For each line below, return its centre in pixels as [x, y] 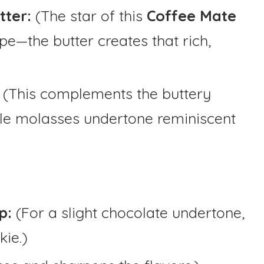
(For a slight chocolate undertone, [128, 212]
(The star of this [91, 15]
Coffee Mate [192, 15]
